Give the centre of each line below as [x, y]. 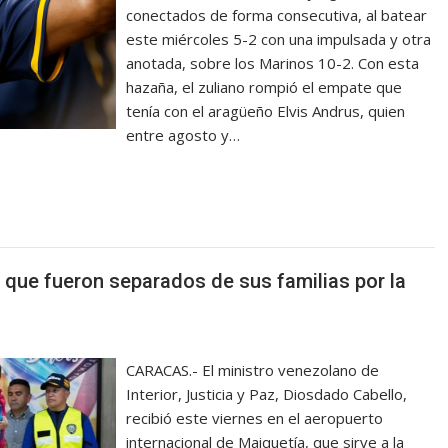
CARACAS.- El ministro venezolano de [253, 370]
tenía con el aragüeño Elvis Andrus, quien [266, 110]
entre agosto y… [183, 134]
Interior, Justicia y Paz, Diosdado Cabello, [267, 394]
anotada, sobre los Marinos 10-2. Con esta [273, 62]
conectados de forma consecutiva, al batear [277, 14]
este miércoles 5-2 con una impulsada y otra [279, 38]
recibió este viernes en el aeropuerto [255, 418]
